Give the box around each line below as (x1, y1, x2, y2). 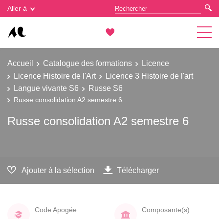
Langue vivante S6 (14, 84, 79, 92)
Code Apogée (35, 205, 77, 214)
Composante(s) (142, 205, 190, 214)
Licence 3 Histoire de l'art (106, 71, 193, 80)
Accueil (7, 59, 33, 67)
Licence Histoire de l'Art (14, 71, 96, 80)
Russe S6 (88, 84, 123, 92)
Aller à (7, 4, 27, 12)
